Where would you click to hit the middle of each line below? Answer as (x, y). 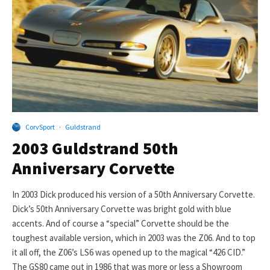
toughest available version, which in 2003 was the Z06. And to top (134, 238)
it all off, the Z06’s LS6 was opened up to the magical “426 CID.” (129, 253)
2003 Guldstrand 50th (95, 149)
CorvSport (40, 127)
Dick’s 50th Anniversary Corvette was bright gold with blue (122, 209)
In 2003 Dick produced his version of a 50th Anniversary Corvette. (133, 195)
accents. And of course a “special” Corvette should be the (121, 224)
